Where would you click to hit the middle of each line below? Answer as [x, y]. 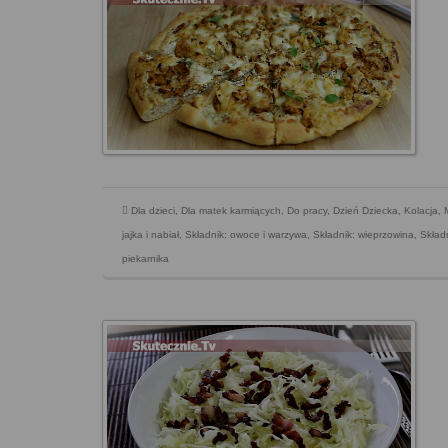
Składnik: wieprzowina [363, 235]
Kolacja [421, 211]
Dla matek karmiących [231, 211]
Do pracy [307, 211]
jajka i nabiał [150, 235]
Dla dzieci [153, 211]
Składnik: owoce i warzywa [246, 235]
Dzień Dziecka [365, 211]
